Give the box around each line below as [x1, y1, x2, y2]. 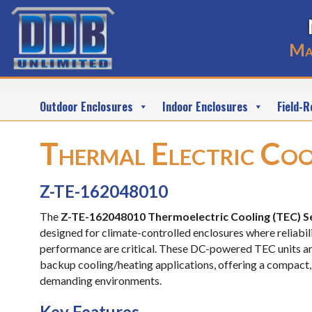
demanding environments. [40, 274, 162, 287]
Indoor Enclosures [162, 98, 248, 115]
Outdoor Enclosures [40, 98, 133, 115]
